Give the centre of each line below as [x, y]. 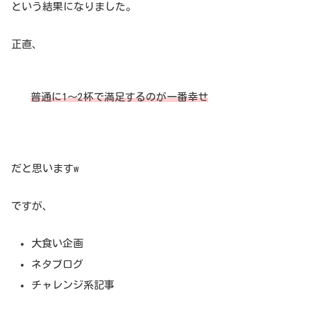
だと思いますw [45, 168]
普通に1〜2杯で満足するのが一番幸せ [119, 96]
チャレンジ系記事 [73, 285]
